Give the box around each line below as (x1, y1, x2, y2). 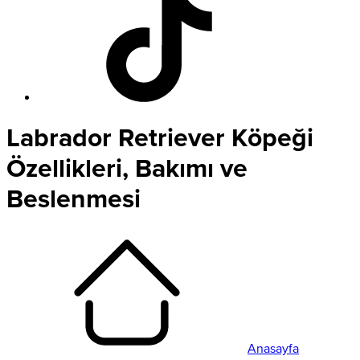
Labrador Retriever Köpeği (6, 123, 313, 154)
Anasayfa (247, 340, 299, 357)
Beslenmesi (6, 184, 141, 215)
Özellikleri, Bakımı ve (6, 153, 247, 185)
